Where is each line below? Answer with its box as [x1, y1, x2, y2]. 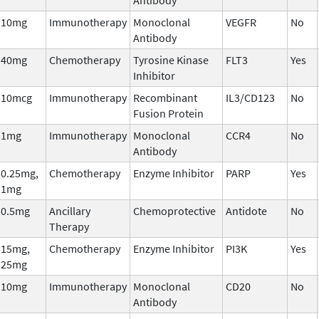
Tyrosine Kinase [133, 52, 209, 67]
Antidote [226, 203, 267, 218]
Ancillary [49, 203, 90, 218]
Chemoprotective [133, 203, 216, 218]
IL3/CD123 [226, 90, 275, 105]
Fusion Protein [133, 105, 204, 120]
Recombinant [133, 90, 197, 105]
